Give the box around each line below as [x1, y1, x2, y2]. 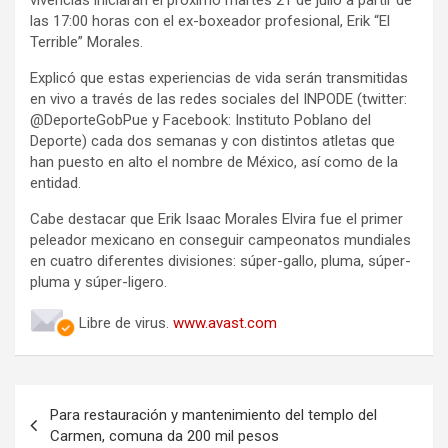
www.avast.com [173, 314, 277, 333]
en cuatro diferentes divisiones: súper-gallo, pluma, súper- [30, 252, 411, 271]
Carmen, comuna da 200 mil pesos [50, 427, 279, 446]
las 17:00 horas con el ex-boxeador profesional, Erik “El [30, 12, 390, 31]
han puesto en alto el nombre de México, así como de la [30, 153, 398, 172]
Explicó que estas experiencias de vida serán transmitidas [30, 69, 408, 88]
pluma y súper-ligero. [30, 273, 167, 292]
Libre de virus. [79, 314, 173, 333]
